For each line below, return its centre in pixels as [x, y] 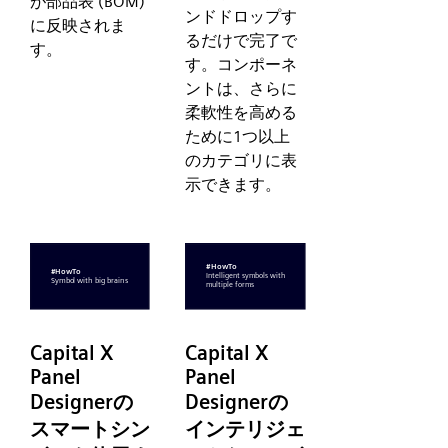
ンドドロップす [241, 16]
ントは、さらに [241, 88]
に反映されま [78, 25]
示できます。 [233, 184]
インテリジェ [245, 429]
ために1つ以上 [238, 136]
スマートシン [90, 429]
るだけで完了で [241, 40]
